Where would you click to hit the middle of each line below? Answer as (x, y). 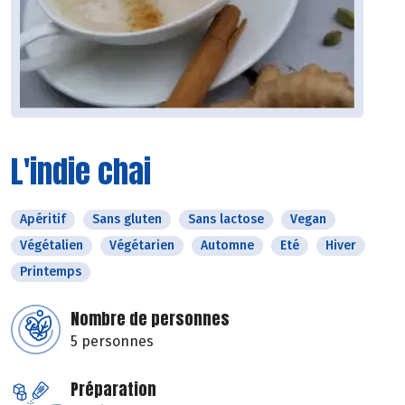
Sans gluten (127, 220)
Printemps (51, 272)
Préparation (113, 390)
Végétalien (52, 246)
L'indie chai (81, 172)
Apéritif (43, 220)
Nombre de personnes (150, 319)
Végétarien (142, 246)
